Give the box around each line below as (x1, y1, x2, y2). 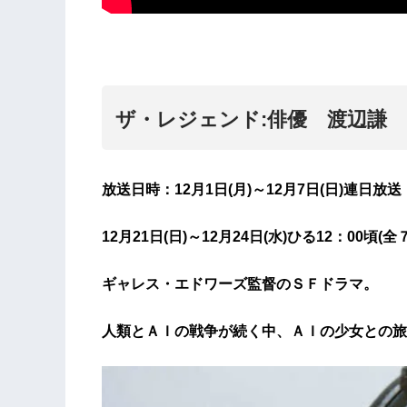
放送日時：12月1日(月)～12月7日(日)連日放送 (102, 181, 402, 197)
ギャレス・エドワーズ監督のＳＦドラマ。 (102, 275, 378, 292)
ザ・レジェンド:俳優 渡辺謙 (115, 107, 387, 131)
